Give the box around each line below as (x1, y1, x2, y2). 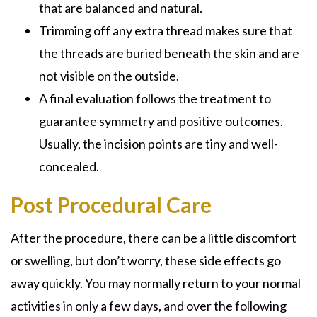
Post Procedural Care (11, 191, 212, 217)
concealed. (39, 158, 99, 174)
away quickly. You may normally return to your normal (11, 275, 301, 291)
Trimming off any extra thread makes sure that (39, 22, 292, 38)
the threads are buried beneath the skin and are (39, 45, 299, 61)
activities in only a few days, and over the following (11, 297, 287, 313)
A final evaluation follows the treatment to (39, 90, 271, 106)
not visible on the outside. (39, 67, 179, 83)
